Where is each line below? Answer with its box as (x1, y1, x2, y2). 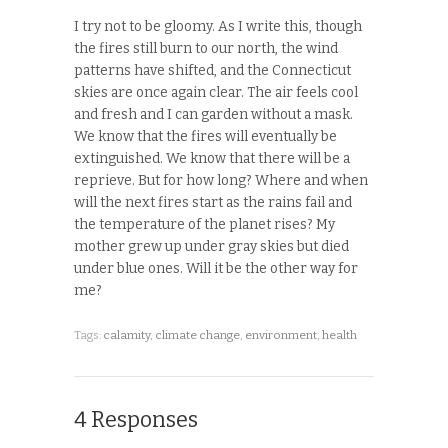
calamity (103, 328, 150, 343)
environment (245, 328, 317, 343)
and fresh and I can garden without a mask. (74, 106, 353, 124)
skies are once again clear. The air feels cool (74, 84, 358, 102)
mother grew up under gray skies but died (74, 238, 349, 256)
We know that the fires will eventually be (74, 128, 337, 146)
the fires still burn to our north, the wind (74, 40, 338, 58)
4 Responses (74, 407, 198, 434)
